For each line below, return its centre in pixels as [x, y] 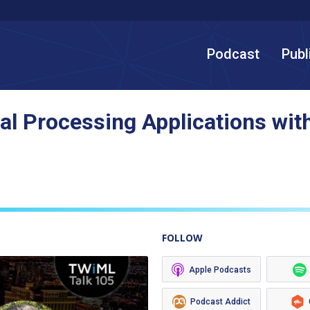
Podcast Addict [220, 302]
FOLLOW [182, 238]
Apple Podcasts [220, 270]
